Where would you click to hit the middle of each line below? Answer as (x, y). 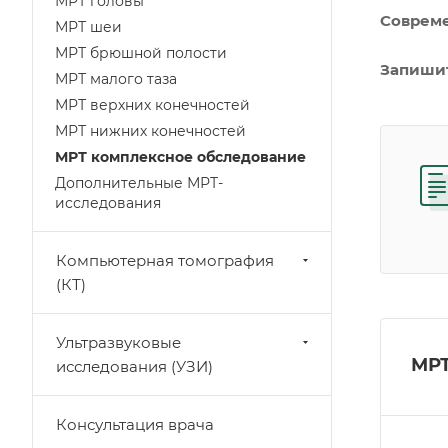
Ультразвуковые (118, 342)
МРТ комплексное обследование (180, 157)
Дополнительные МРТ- (139, 183)
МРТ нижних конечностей (150, 131)
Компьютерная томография (165, 260)
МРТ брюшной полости (141, 53)
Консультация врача (135, 424)
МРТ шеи (88, 27)
